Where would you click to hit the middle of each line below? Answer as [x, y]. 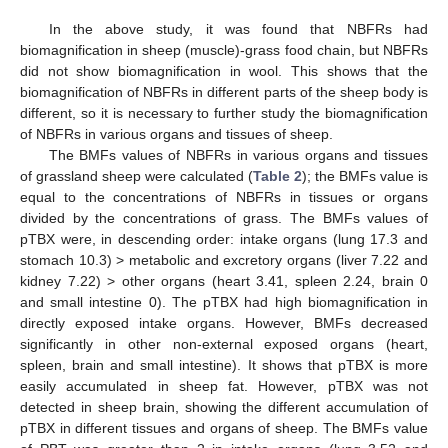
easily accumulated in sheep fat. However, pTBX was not [224, 386]
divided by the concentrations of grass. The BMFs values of [224, 218]
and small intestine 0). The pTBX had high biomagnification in [224, 302]
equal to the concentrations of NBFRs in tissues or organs [224, 197]
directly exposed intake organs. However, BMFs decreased [224, 323]
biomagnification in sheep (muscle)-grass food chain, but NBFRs [224, 50]
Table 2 [277, 176]
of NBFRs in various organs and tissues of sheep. [176, 134]
